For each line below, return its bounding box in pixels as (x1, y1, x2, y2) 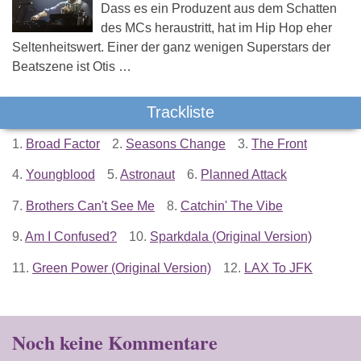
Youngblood (26, 168, 95, 182)
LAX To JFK (244, 260, 313, 275)
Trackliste (147, 103, 214, 121)
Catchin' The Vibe (180, 198, 283, 213)
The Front (251, 137, 307, 151)
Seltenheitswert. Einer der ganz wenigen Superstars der (12, 40, 330, 54)
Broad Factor (26, 137, 100, 151)
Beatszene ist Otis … (12, 60, 131, 73)
